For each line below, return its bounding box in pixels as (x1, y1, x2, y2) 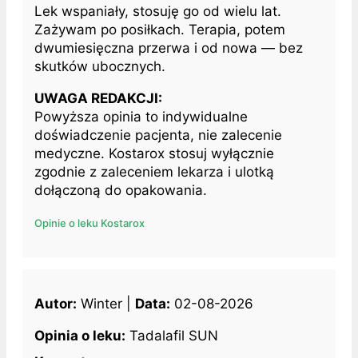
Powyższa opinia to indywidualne (34, 108, 248, 125)
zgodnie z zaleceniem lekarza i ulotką (34, 163, 274, 180)
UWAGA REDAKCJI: (34, 89, 162, 106)
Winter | (77, 295, 135, 312)
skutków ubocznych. (34, 58, 165, 74)
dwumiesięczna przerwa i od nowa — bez (34, 39, 303, 56)
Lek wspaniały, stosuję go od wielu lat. (34, 2, 281, 19)
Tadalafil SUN (125, 327, 218, 344)
